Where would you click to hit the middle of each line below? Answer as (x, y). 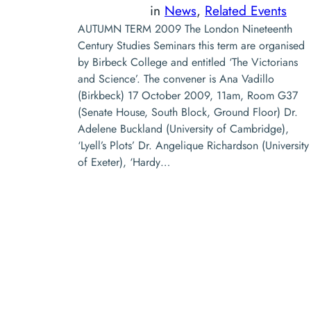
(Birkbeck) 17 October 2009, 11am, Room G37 (188, 95)
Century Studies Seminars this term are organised (191, 45)
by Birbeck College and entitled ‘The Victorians (188, 62)
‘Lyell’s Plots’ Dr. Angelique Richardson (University (193, 145)
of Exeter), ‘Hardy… (124, 162)
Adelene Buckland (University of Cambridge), (183, 128)
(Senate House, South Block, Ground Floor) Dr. (188, 112)
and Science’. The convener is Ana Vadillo (176, 78)
